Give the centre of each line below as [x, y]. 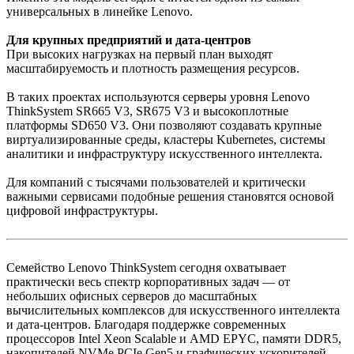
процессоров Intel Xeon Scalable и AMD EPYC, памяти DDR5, [174, 339]
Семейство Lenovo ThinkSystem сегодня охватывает [146, 268]
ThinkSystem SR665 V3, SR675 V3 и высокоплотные [147, 111]
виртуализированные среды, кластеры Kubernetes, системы [166, 140]
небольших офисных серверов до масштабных [132, 296]
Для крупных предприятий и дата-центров [129, 40]
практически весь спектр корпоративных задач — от [148, 282]
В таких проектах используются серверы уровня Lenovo [158, 97]
